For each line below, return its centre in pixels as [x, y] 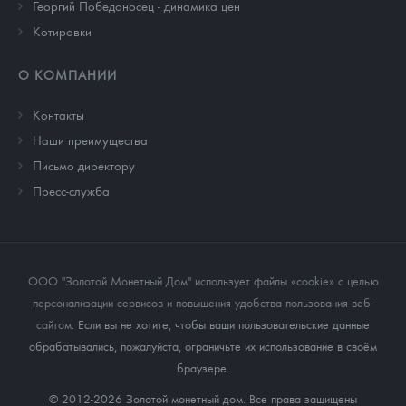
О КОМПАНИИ [68, 74]
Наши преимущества [90, 139]
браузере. [203, 367]
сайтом [54, 324]
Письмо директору [84, 164]
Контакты [58, 114]
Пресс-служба [71, 190]
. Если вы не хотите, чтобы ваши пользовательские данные [221, 324]
